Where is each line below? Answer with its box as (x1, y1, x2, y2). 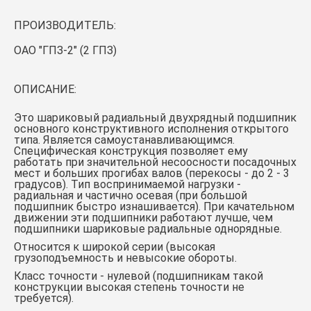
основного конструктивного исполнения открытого (14, 122, 289, 135)
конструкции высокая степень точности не (14, 280, 244, 294)
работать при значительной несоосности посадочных (14, 155, 296, 169)
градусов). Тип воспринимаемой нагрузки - (14, 178, 241, 191)
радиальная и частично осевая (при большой (14, 189, 247, 202)
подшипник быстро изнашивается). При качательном (14, 200, 294, 213)
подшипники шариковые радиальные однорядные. (14, 222, 282, 235)
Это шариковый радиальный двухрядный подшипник (14, 111, 296, 124)
